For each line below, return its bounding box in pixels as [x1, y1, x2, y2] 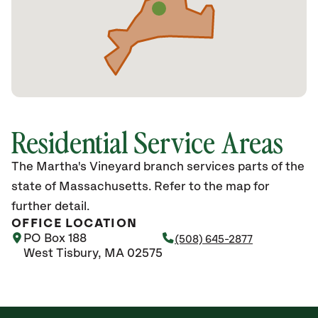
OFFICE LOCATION [11, 217, 138, 230]
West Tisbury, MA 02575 [23, 247, 163, 260]
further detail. [11, 200, 89, 213]
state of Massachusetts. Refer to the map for [11, 180, 270, 193]
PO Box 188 [23, 232, 87, 245]
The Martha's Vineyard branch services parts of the [11, 160, 305, 173]
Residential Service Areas [11, 122, 283, 160]
